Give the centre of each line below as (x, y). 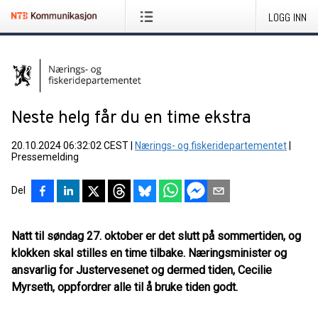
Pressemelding (45, 157)
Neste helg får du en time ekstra (131, 119)
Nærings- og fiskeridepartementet (211, 146)
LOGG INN (287, 17)
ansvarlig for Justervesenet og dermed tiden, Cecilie (142, 270)
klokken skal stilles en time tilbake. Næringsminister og (149, 253)
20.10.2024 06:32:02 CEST (70, 146)
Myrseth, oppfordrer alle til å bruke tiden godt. (125, 287)
